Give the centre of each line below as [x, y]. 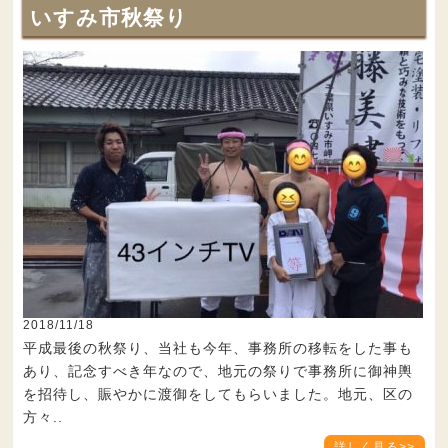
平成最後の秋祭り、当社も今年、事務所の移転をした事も [218, 348]
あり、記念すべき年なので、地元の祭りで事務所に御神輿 [218, 371]
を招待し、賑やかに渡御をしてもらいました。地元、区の [218, 394]
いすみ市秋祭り [109, 18]
